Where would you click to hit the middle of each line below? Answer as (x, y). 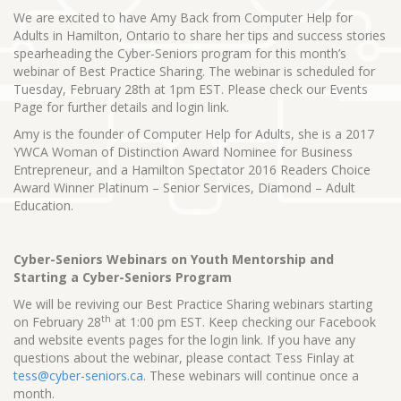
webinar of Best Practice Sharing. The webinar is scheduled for (194, 71)
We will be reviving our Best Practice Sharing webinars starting (193, 303)
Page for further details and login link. (121, 107)
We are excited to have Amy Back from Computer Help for (183, 17)
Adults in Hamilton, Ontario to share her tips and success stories (200, 35)
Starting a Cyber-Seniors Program (123, 277)
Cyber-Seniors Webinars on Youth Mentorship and (174, 259)
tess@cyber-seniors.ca (78, 375)
